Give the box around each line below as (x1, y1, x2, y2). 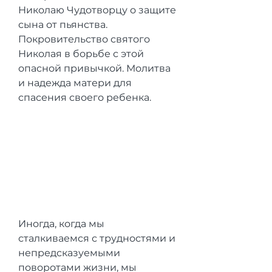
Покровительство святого (18, 33, 150, 45)
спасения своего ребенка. (18, 92, 151, 103)
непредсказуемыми (18, 246, 120, 259)
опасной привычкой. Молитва (18, 63, 171, 74)
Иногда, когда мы (18, 217, 104, 229)
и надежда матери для (18, 77, 132, 89)
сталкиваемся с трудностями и (18, 232, 175, 244)
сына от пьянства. (18, 19, 107, 30)
